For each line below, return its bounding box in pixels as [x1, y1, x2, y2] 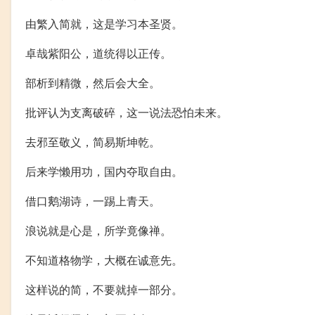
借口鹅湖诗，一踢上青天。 [25, 193, 160, 210]
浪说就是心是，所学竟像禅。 [25, 222, 172, 239]
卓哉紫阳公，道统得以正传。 [25, 45, 172, 62]
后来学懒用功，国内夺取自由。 [25, 163, 183, 180]
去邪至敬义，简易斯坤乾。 [25, 134, 160, 150]
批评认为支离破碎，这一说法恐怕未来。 [25, 104, 228, 121]
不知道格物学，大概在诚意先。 [25, 252, 183, 269]
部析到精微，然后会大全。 [25, 75, 160, 91]
